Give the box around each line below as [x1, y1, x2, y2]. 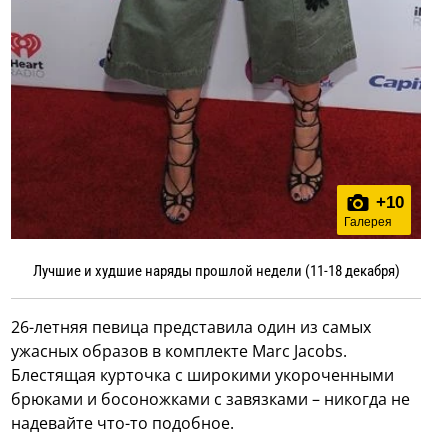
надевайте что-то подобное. [11, 412, 235, 435]
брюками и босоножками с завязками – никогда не [11, 388, 411, 411]
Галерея [343, 215, 392, 230]
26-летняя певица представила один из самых [11, 316, 372, 339]
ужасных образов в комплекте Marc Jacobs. [11, 340, 348, 363]
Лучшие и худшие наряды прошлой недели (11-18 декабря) [32, 262, 400, 281]
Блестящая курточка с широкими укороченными [11, 364, 395, 387]
